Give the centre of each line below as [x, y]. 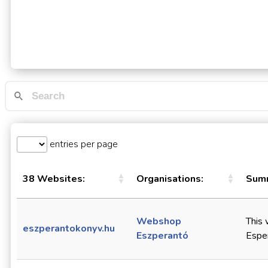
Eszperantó [162, 236]
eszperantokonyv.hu [69, 229]
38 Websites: [54, 179]
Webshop [159, 222]
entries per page [83, 144]
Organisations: [170, 179]
